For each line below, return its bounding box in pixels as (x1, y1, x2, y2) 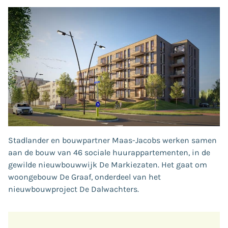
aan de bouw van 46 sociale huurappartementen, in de (8, 147, 210, 157)
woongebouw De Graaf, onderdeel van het (8, 172, 161, 182)
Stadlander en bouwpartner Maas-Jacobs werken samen (8, 135, 217, 145)
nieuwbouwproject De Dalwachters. (8, 184, 139, 194)
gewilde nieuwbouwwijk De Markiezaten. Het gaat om (8, 159, 207, 169)
